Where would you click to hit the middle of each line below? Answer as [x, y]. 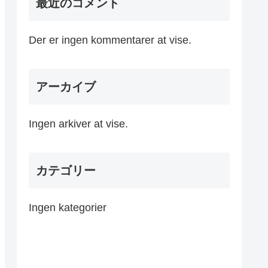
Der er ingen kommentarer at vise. [110, 40]
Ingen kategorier [68, 208]
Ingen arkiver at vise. [78, 124]
